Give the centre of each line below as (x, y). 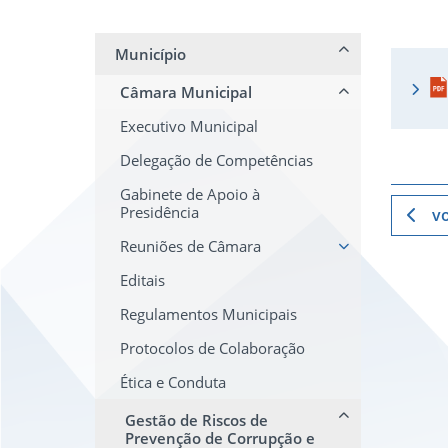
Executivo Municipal (189, 126)
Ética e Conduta (173, 382)
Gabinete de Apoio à (190, 194)
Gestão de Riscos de (196, 420)
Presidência (159, 212)
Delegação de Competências (216, 160)
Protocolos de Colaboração (212, 348)
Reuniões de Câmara (190, 246)
